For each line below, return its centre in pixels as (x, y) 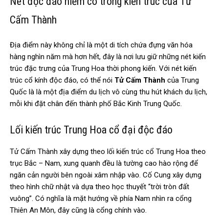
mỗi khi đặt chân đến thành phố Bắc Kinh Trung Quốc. (97, 104)
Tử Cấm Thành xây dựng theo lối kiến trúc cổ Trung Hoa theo (108, 152)
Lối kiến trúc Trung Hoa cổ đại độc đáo (91, 130)
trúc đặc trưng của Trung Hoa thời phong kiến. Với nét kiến (103, 69)
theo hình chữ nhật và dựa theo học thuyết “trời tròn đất (99, 187)
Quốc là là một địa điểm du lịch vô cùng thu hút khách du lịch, (109, 92)
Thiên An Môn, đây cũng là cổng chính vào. (78, 210)
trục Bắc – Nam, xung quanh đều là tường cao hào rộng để (104, 164)
